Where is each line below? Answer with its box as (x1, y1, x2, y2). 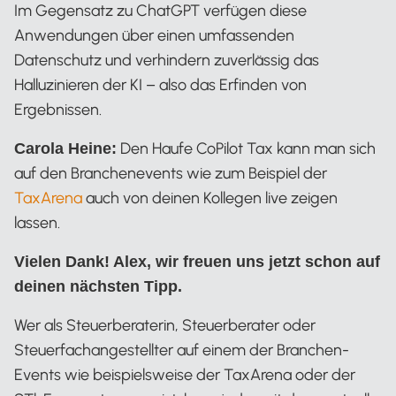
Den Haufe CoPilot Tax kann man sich (117, 139, 376, 158)
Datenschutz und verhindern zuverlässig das (14, 50, 319, 70)
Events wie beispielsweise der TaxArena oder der (14, 365, 355, 385)
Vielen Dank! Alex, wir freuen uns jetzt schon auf (14, 253, 380, 270)
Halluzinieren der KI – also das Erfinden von (14, 75, 307, 95)
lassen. (14, 213, 60, 232)
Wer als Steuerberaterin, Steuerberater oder (14, 316, 316, 335)
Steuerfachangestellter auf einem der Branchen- (14, 340, 349, 360)
